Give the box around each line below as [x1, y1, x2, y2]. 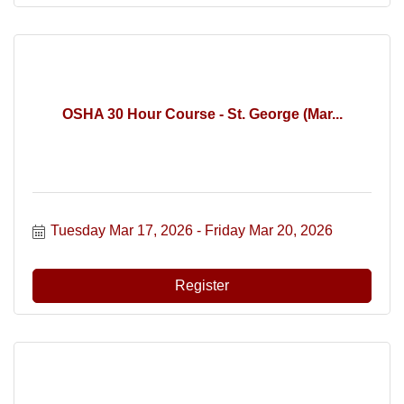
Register [175, 278, 229, 293]
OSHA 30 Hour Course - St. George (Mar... [61, 106, 343, 122]
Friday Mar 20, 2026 [205, 223, 333, 238]
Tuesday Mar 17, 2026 [50, 223, 193, 238]
